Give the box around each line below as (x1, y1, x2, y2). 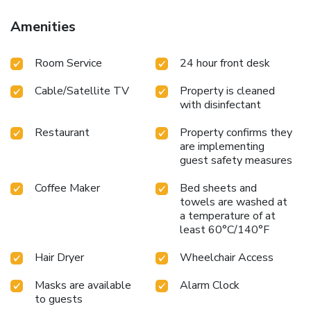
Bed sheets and (180, 180, 257, 196)
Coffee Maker (35, 180, 100, 196)
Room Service (35, 56, 102, 72)
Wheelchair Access (180, 250, 274, 266)
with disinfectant (180, 97, 261, 113)
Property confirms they (180, 125, 292, 141)
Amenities (10, 17, 76, 37)
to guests (35, 292, 83, 308)
